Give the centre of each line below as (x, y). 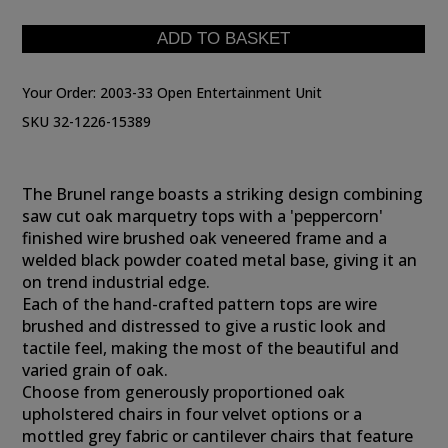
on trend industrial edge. (116, 282)
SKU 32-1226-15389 (87, 121)
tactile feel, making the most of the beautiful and (211, 348)
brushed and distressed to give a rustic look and (204, 326)
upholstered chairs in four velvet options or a (192, 414)
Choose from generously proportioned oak (184, 392)
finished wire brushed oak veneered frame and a (205, 238)
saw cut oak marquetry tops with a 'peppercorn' (203, 216)
